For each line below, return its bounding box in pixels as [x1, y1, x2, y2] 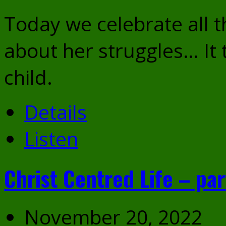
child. [4, 63, 52, 90]
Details [24, 98, 87, 125]
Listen [24, 125, 78, 152]
